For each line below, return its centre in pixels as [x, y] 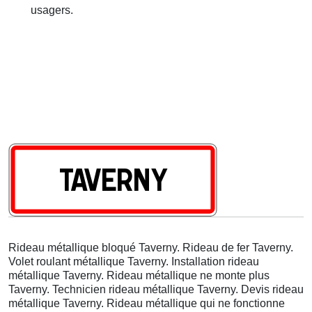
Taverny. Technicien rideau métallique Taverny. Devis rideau [156, 289]
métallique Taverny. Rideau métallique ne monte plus [139, 275]
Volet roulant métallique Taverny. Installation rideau [134, 261]
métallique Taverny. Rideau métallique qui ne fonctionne [147, 303]
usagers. [52, 10]
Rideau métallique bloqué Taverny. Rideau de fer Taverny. [151, 247]
